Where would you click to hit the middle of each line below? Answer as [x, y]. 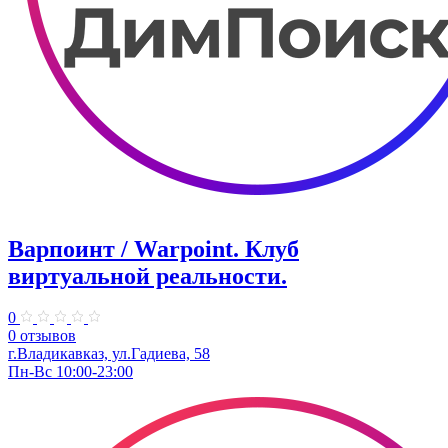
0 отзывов [42, 336]
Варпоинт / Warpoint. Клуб [153, 248]
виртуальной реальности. [147, 275]
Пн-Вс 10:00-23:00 [70, 372]
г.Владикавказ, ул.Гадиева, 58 [109, 354]
